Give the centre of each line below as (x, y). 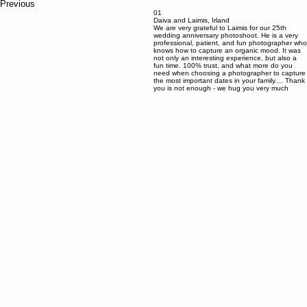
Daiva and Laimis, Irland (192, 20)
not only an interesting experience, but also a (225, 58)
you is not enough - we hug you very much (221, 88)
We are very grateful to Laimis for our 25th (220, 28)
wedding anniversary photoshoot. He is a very (226, 35)
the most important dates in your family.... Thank (229, 81)
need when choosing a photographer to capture (230, 73)
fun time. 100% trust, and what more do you (223, 65)
